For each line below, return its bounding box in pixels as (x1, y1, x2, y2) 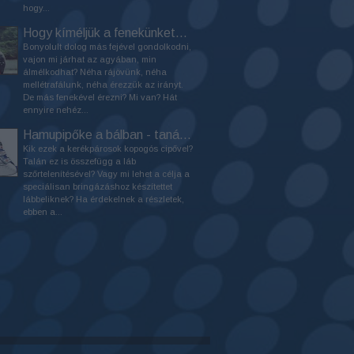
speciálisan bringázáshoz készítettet (23, 182, 172, 191)
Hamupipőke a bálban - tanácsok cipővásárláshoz (179, 128, 191, 141)
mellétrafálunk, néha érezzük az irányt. (23, 80, 183, 89)
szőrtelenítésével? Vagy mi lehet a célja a (23, 169, 190, 179)
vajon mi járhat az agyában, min (23, 55, 156, 64)
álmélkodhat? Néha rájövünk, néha (23, 67, 167, 77)
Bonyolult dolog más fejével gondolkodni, (23, 42, 191, 51)
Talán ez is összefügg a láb (23, 156, 136, 166)
